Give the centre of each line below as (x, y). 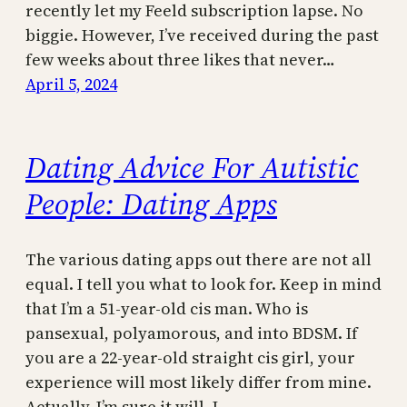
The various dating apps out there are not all (199, 260)
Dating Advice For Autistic (192, 168)
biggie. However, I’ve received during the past (202, 35)
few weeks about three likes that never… (180, 59)
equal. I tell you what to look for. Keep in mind (203, 284)
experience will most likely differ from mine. (199, 382)
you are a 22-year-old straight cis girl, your (190, 358)
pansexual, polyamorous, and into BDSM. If (192, 333)
